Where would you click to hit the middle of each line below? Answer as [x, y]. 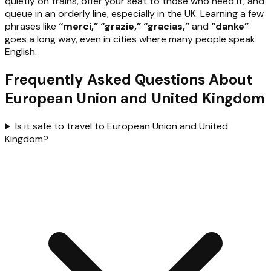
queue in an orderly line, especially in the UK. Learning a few [134, 14]
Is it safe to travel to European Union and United [121, 126]
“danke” [230, 27]
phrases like [32, 27]
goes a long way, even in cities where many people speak [130, 39]
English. [21, 52]
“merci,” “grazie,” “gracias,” [124, 27]
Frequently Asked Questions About [129, 80]
